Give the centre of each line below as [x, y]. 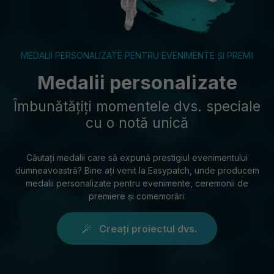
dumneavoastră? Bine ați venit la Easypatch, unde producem [137, 170]
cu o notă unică [137, 123]
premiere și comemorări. [137, 196]
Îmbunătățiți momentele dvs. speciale [137, 106]
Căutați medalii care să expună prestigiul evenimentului [137, 157]
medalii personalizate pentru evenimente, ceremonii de [137, 183]
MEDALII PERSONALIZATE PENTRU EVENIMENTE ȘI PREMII [137, 55]
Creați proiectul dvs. [147, 228]
